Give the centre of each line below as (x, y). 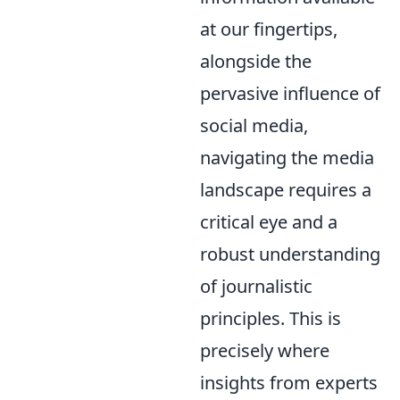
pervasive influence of (290, 93)
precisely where (265, 350)
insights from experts (289, 382)
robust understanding (290, 254)
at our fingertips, (269, 29)
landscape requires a (286, 189)
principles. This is (271, 318)
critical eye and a (269, 221)
